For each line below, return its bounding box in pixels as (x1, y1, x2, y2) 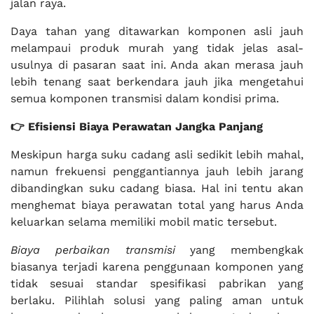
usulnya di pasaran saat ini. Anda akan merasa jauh (11, 58, 303, 71)
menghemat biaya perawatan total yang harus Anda (11, 198, 303, 212)
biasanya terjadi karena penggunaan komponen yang (11, 260, 303, 273)
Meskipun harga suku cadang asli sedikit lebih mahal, (11, 148, 303, 161)
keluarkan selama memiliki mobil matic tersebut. (11, 215, 277, 228)
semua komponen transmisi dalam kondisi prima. (11, 92, 279, 105)
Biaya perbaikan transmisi (11, 243, 175, 257)
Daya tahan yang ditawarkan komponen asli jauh (11, 25, 303, 38)
